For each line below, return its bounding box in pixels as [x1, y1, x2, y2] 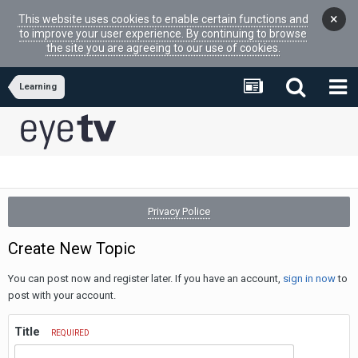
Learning [19, 82, 57, 92]
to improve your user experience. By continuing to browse [19, 27, 307, 40]
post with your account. [8, 289, 116, 301]
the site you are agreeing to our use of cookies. [46, 42, 280, 54]
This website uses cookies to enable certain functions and [18, 13, 308, 26]
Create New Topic [8, 239, 136, 258]
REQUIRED [51, 328, 89, 337]
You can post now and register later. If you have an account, [8, 272, 283, 284]
